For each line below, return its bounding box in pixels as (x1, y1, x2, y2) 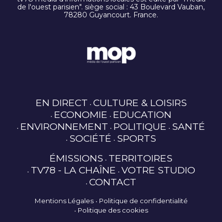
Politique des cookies (77, 206, 148, 215)
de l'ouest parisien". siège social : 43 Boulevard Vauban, (17, 2, 205, 12)
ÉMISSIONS (50, 152, 103, 165)
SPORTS (117, 132, 156, 145)
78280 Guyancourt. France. (64, 10, 158, 20)
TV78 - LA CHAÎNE (30, 164, 116, 176)
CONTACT (89, 176, 136, 188)
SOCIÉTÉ (69, 132, 111, 145)
